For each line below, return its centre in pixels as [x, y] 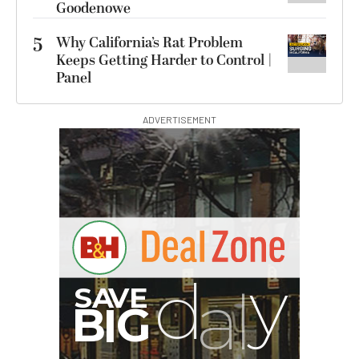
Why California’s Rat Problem [149, 42]
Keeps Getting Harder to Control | [164, 60]
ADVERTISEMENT [179, 119]
